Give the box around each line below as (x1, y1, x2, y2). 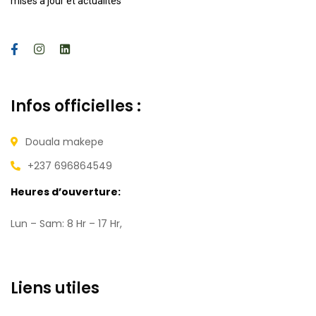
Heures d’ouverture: (11, 184, 121, 199)
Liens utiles (11, 276, 99, 299)
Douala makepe (25, 134, 104, 149)
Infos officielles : (11, 95, 141, 117)
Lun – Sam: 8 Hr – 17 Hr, (11, 216, 125, 231)
